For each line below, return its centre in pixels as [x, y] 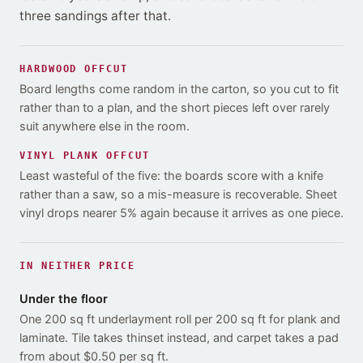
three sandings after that [94, 16]
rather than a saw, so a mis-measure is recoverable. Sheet [178, 195]
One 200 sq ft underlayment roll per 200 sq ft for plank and [180, 320]
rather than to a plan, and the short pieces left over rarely [175, 108]
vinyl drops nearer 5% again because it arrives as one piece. [181, 214]
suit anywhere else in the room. [105, 127]
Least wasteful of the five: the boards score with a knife [171, 176]
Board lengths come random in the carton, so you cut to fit [179, 90]
